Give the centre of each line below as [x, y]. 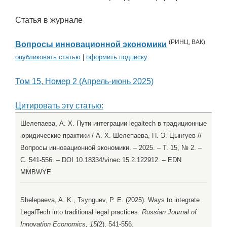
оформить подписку [117, 57]
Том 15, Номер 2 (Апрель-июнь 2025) [84, 82]
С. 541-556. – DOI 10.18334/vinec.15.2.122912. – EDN [101, 160]
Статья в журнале [49, 20]
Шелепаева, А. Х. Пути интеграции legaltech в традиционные [113, 124]
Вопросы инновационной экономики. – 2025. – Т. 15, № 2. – [111, 148]
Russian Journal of [169, 212]
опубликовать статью [48, 57]
